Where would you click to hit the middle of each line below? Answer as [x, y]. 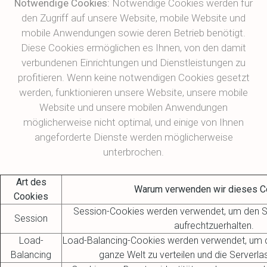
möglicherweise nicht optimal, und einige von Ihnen [133, 122]
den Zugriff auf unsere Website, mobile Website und [133, 18]
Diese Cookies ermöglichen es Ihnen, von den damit [133, 48]
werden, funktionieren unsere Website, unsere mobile [133, 92]
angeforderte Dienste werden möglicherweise [133, 137]
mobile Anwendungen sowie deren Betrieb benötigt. [133, 33]
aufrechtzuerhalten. [214, 226]
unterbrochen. [133, 152]
